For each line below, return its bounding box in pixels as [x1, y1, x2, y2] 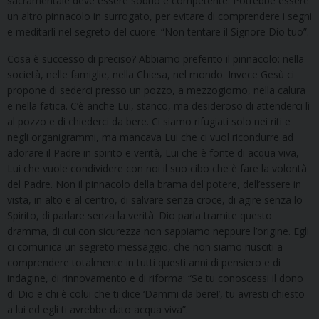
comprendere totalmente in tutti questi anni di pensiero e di [7, 256, 281, 270]
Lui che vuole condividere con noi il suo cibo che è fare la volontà [7, 162, 307, 176]
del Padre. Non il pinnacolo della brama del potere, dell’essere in [7, 177, 301, 192]
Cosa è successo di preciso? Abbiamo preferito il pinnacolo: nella [7, 52, 304, 66]
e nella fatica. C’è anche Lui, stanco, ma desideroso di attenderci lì [7, 99, 310, 113]
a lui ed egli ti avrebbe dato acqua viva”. [7, 303, 188, 317]
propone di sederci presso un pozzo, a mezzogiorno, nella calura [7, 83, 305, 98]
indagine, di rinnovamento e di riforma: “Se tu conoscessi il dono [7, 271, 303, 286]
